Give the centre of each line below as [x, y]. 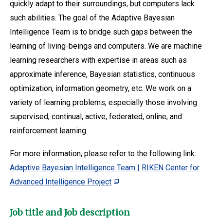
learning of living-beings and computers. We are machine [106, 46]
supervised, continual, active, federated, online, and [96, 117]
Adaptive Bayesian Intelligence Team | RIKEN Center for [105, 168]
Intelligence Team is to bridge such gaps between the [101, 32]
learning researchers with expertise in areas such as [98, 60]
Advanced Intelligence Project [61, 182]
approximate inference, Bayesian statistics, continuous [102, 74]
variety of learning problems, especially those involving [103, 102]
